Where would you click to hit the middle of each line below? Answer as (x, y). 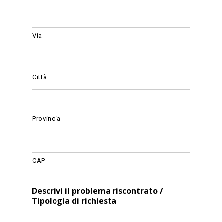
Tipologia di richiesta (74, 200)
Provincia (47, 118)
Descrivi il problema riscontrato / (98, 191)
